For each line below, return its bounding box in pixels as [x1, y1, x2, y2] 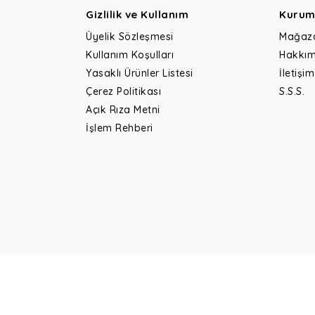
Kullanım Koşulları [86, 49, 174, 61]
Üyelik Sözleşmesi [86, 30, 174, 43]
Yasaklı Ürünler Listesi [86, 67, 193, 79]
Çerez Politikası [86, 85, 161, 98]
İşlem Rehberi [86, 122, 153, 134]
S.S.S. [279, 85, 304, 98]
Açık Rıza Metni [86, 103, 160, 116]
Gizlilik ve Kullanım [86, 8, 188, 21]
